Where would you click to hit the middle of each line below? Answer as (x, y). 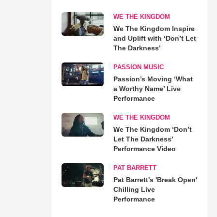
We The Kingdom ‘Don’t (152, 129)
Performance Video (144, 148)
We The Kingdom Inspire (154, 28)
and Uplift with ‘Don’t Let (155, 38)
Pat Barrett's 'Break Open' (155, 179)
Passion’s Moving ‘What (153, 79)
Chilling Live (134, 189)
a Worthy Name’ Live (147, 88)
